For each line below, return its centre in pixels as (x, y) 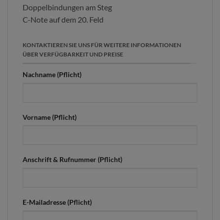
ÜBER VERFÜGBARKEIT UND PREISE (73, 55)
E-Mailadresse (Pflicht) (57, 202)
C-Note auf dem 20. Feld (63, 20)
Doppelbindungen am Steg (67, 7)
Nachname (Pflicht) (52, 74)
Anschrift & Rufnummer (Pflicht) (72, 160)
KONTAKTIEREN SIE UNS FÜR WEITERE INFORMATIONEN (102, 45)
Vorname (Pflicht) (50, 117)
